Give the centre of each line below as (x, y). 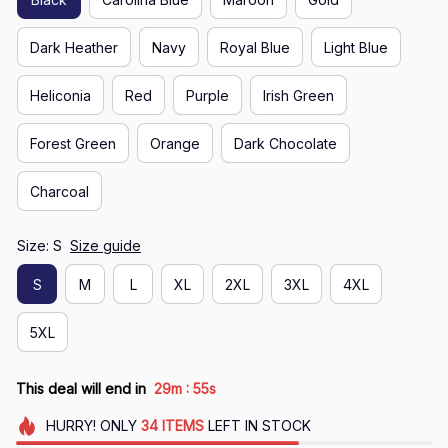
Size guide (105, 246)
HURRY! (70, 426)
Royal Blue (255, 47)
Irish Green (298, 95)
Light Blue (356, 47)
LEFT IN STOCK (257, 426)
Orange (175, 143)
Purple (207, 95)
